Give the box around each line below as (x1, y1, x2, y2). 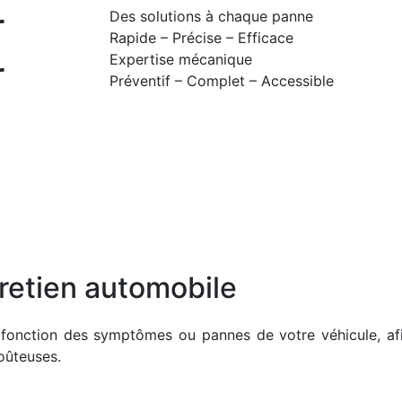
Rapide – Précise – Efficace (109, 29, 294, 47)
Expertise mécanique (109, 50, 253, 68)
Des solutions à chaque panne (109, 7, 314, 25)
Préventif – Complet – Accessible (109, 72, 335, 90)
